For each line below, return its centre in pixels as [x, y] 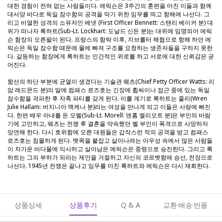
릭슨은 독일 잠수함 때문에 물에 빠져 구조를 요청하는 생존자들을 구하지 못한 [110, 48]
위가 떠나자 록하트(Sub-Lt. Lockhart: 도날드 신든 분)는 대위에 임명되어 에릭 [110, 31]
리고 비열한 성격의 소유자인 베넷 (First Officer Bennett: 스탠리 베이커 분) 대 [110, 23]
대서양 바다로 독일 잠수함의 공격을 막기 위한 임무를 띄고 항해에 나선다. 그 [109, 14]
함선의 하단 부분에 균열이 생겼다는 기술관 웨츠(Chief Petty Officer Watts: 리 [111, 82]
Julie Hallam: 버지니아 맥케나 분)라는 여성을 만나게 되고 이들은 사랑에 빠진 [109, 107]
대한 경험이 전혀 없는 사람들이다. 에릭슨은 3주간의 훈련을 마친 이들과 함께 [110, 6]
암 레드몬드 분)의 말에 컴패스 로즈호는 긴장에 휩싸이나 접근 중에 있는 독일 [109, 90]
